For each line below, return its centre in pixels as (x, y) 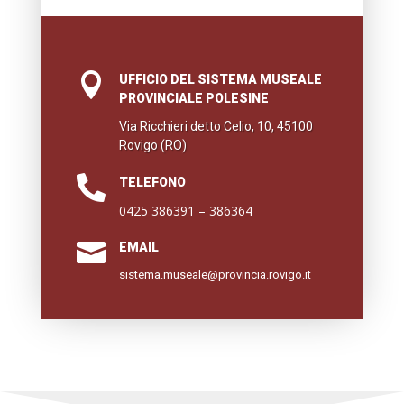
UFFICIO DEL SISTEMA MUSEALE (220, 80)
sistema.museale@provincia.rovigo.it (215, 275)
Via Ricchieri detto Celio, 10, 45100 (216, 127)
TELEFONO (152, 183)
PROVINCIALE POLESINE (193, 99)
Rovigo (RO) (152, 146)
